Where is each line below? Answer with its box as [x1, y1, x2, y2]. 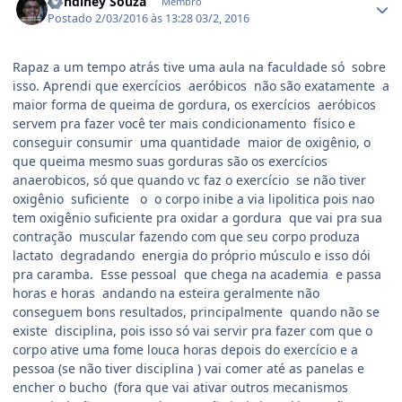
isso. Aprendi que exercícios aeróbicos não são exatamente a [13, 76, 389, 94]
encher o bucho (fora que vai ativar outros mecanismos [13, 378, 348, 396]
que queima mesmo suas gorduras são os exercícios [13, 152, 328, 170]
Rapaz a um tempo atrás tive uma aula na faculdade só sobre [13, 57, 386, 75]
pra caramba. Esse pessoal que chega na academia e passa [13, 265, 381, 283]
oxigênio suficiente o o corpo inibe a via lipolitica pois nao [13, 189, 374, 207]
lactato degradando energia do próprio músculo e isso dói [13, 246, 371, 264]
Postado [48, 10, 96, 26]
